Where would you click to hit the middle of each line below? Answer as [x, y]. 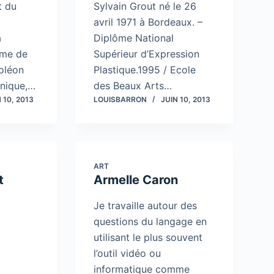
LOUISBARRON [120, 99]
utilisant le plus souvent [148, 237]
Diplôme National [133, 38]
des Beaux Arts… [132, 86]
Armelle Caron [135, 180]
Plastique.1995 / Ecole [144, 70]
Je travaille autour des [145, 206]
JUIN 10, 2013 [185, 99]
